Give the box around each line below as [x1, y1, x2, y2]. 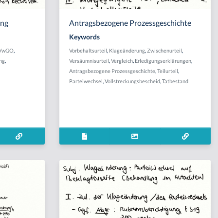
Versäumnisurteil [69, 57, 109, 64]
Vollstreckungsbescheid [104, 78, 160, 84]
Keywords [69, 33, 100, 41]
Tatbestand [162, 78, 188, 84]
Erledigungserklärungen [134, 57, 191, 64]
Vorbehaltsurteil [69, 47, 107, 54]
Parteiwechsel [69, 78, 103, 84]
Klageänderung [109, 47, 145, 54]
